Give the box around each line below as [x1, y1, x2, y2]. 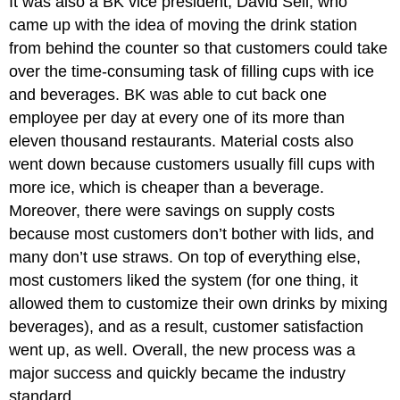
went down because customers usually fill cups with [9, 154, 376, 173]
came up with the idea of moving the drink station [9, 15, 358, 34]
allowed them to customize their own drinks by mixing [9, 294, 388, 312]
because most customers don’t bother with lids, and [9, 224, 375, 243]
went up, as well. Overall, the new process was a [9, 340, 356, 359]
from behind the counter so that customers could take [9, 38, 388, 57]
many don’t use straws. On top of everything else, [9, 247, 362, 266]
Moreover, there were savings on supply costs [9, 201, 336, 220]
